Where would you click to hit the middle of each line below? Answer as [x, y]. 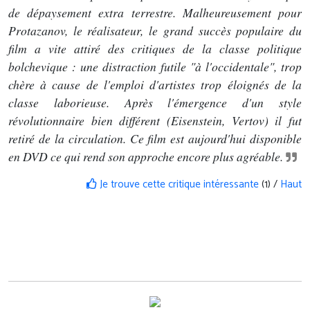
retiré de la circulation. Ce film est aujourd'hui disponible [155, 139]
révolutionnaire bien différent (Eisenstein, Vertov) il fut [155, 121]
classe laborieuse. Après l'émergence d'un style [155, 103]
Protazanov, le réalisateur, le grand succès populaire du [155, 31]
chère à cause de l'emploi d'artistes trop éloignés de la [155, 85]
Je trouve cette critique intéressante [178, 185]
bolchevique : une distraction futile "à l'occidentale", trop [155, 67]
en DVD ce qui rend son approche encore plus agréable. [146, 157]
